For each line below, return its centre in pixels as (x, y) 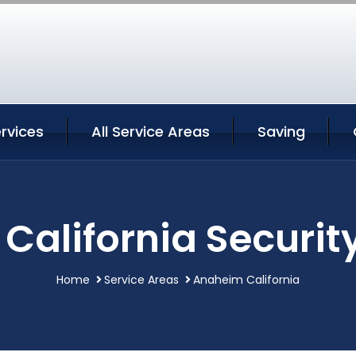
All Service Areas (151, 131)
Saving (281, 131)
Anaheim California (246, 279)
